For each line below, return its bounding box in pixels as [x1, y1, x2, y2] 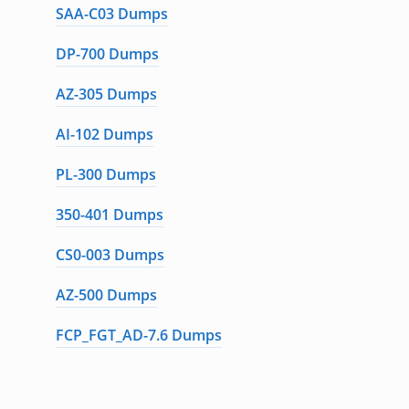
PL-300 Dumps [55, 164, 156, 184]
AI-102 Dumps [55, 124, 153, 144]
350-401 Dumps [55, 204, 163, 225]
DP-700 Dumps [55, 44, 159, 64]
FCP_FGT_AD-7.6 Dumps [55, 325, 222, 345]
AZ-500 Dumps [55, 285, 157, 305]
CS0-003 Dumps [55, 245, 164, 265]
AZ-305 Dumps [55, 84, 157, 104]
